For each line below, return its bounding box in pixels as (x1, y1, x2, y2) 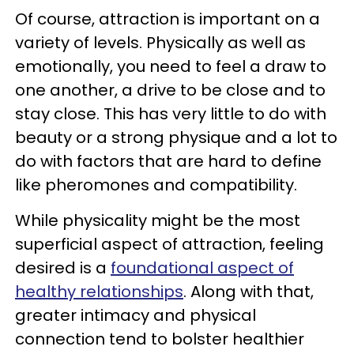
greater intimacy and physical (15, 304, 256, 326)
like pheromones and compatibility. (15, 174, 301, 196)
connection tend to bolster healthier (15, 328, 304, 350)
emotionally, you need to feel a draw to (15, 55, 326, 77)
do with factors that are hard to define (15, 150, 322, 172)
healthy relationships (15, 281, 183, 303)
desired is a (15, 257, 111, 279)
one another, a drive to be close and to (15, 79, 326, 101)
